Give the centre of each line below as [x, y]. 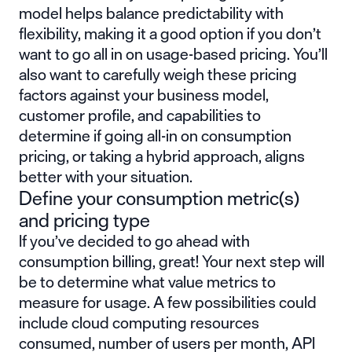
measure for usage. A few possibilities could [168, 302]
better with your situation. [106, 176]
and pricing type [84, 220]
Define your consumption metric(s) [159, 198]
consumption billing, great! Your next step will [172, 261]
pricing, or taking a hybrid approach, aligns [162, 156]
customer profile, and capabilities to [140, 115]
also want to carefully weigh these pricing [158, 74]
